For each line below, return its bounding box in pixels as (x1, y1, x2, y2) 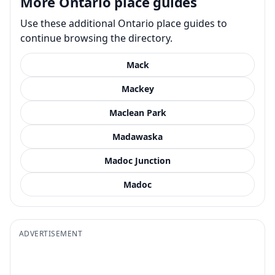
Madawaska (112, 130, 163, 142)
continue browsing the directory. (20, 31, 172, 45)
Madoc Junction (104, 154, 171, 166)
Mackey (121, 82, 154, 95)
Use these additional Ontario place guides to (20, 16, 227, 30)
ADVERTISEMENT (19, 228, 83, 239)
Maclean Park (109, 106, 166, 118)
